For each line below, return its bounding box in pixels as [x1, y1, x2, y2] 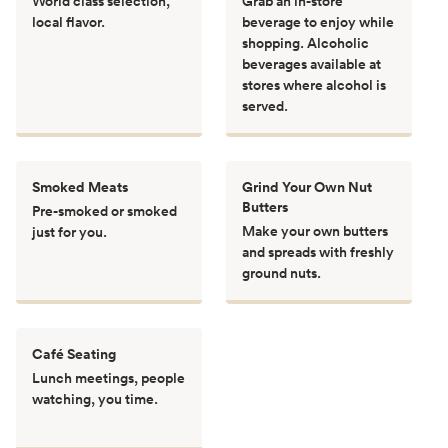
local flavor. [32, 11, 105, 32]
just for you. [32, 221, 107, 242]
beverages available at [242, 53, 381, 74]
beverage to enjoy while [242, 11, 394, 32]
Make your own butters [242, 220, 388, 241]
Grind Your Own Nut [242, 176, 372, 197]
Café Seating [32, 343, 116, 364]
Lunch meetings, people [32, 367, 185, 388]
